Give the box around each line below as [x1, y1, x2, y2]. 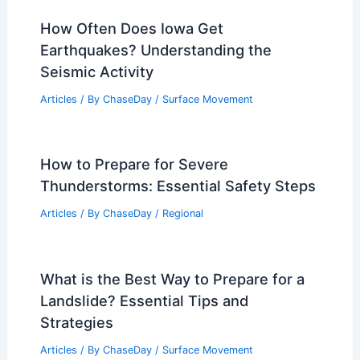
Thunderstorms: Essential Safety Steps [39, 177, 316, 195]
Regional [162, 207, 203, 220]
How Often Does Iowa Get [39, 18, 223, 37]
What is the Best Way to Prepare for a [39, 270, 305, 288]
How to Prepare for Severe [39, 155, 228, 174]
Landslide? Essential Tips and [39, 292, 248, 310]
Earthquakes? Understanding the [39, 40, 272, 59]
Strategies [39, 313, 113, 332]
